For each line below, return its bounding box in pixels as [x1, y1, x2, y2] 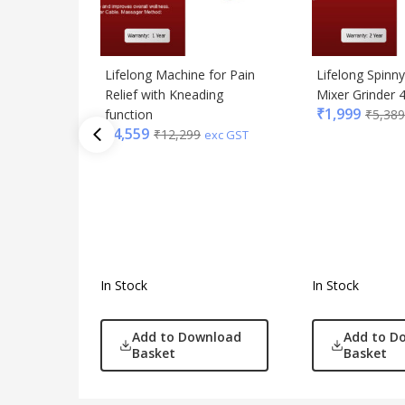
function [105, 106, 153, 124]
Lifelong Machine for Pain [105, 66, 255, 84]
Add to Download [131, 327, 241, 345]
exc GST [204, 127, 249, 144]
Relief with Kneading [105, 86, 223, 104]
